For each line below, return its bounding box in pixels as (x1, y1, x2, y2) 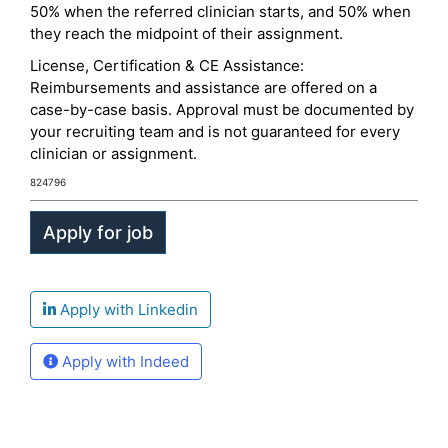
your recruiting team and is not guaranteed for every (30, 122, 400, 141)
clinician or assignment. (30, 144, 197, 163)
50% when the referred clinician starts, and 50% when (30, 2, 411, 21)
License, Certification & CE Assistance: (30, 56, 304, 75)
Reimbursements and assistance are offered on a (30, 78, 377, 97)
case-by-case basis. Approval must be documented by (30, 100, 414, 119)
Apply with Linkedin (56, 300, 198, 319)
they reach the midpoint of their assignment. (30, 24, 343, 43)
